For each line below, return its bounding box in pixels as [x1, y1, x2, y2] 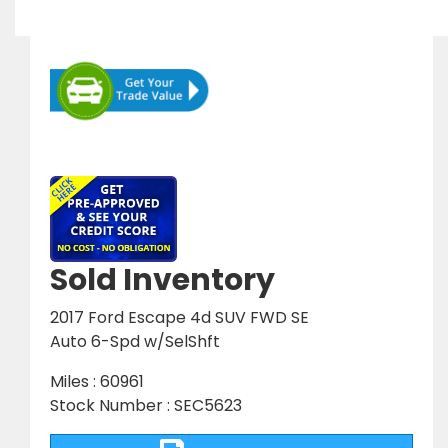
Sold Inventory [50, 259, 275, 302]
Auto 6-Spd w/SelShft [50, 330, 220, 354]
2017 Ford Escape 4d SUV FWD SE [50, 306, 309, 330]
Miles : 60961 [50, 370, 144, 394]
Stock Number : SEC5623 [50, 394, 242, 418]
